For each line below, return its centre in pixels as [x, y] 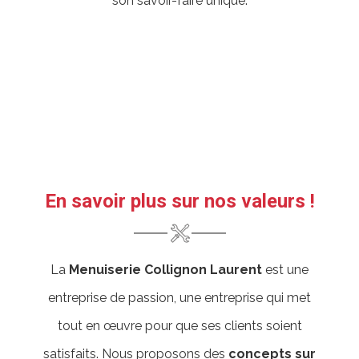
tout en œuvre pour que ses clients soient [179, 326]
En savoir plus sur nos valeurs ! [179, 201]
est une [285, 270]
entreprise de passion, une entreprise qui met [179, 298]
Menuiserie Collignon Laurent [165, 270]
